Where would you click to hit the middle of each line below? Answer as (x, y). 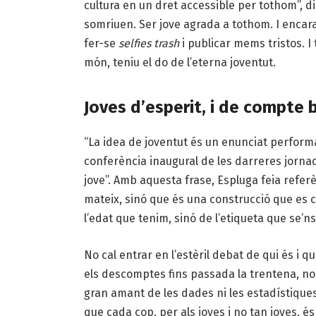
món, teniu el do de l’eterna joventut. (180, 62)
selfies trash (148, 43)
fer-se (101, 43)
